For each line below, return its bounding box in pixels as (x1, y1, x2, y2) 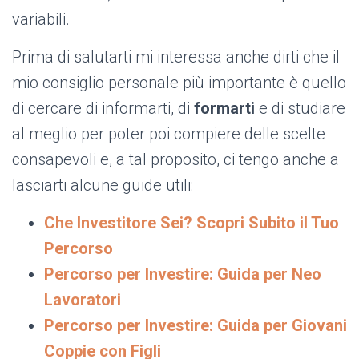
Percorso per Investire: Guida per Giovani (44, 316, 347, 336)
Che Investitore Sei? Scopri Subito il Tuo (44, 213, 339, 233)
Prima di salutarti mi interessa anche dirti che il (12, 47, 340, 67)
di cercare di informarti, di (12, 99, 194, 119)
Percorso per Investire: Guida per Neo (44, 264, 321, 284)
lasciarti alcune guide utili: (12, 175, 193, 196)
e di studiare (255, 99, 345, 119)
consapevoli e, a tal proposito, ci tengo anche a (12, 150, 339, 170)
